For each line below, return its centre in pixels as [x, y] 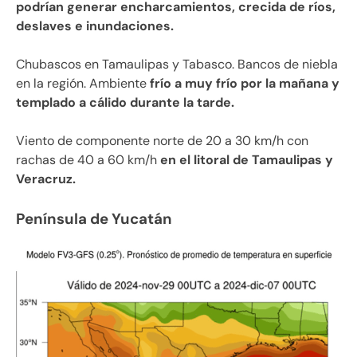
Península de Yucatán [94, 218]
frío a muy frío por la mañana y [243, 83]
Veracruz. [46, 178]
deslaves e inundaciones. [95, 25]
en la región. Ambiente [81, 83]
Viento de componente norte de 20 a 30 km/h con [162, 140]
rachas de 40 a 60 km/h [86, 159]
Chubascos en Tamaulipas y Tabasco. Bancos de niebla [177, 64]
